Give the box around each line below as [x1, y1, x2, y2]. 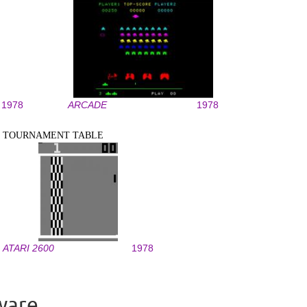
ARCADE [68, 99, 107, 110]
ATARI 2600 [3, 243, 54, 254]
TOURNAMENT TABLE [3, 130, 103, 140]
